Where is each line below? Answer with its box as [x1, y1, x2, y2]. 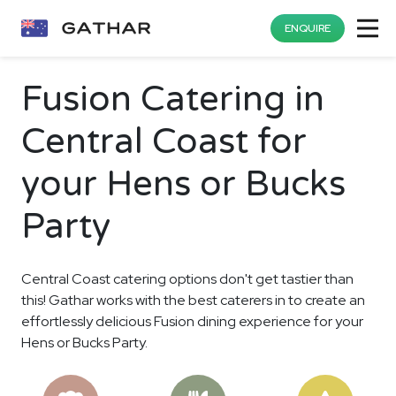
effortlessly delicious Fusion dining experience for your [21, 312, 363, 331]
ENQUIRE [285, 21, 331, 35]
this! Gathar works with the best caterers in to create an [21, 291, 365, 309]
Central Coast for [21, 120, 307, 163]
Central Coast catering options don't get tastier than [21, 270, 354, 288]
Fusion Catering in [21, 78, 324, 120]
